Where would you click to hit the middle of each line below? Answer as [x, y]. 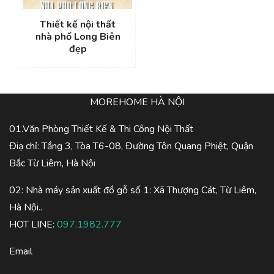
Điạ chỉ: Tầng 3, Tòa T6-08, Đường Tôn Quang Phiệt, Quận [131, 146]
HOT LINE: [33, 224]
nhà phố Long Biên [78, 37]
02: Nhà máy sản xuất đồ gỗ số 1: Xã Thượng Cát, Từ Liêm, [133, 190]
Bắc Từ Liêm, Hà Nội [52, 163]
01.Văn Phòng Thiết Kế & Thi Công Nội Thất [101, 129]
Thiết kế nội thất [78, 24]
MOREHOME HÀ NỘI [137, 102]
